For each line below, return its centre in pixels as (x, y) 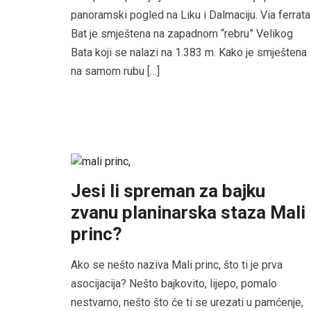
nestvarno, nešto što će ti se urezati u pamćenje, (187, 302)
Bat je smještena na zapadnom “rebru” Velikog (182, 33)
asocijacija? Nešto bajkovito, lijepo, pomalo (174, 283)
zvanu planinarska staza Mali (188, 212)
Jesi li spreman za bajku (168, 191)
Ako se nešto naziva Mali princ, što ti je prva (177, 264)
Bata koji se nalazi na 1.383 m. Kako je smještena (189, 52)
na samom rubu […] (115, 71)
